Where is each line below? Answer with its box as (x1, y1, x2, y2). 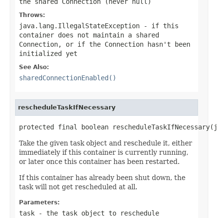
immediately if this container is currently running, (19, 148, 188, 156)
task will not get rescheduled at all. (19, 182, 137, 191)
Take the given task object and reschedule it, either (19, 139, 192, 147)
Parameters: (19, 199, 60, 206)
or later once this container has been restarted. (19, 157, 180, 165)
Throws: (19, 11, 45, 18)
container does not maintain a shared (19, 31, 159, 39)
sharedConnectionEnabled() (19, 73, 116, 82)
